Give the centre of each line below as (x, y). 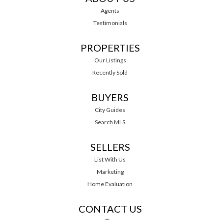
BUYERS (110, 97)
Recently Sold (110, 72)
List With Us (110, 159)
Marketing (110, 171)
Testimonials (110, 23)
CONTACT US (110, 208)
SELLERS (110, 147)
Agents (110, 10)
